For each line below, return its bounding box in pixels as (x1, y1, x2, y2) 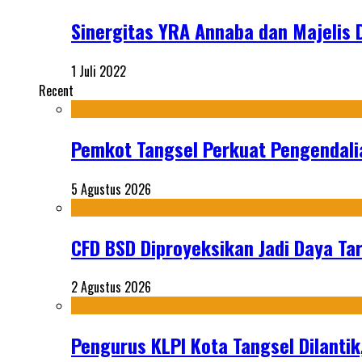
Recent (39, 80, 74, 100)
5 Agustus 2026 (71, 179, 151, 199)
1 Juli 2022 (71, 61, 126, 81)
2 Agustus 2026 (71, 277, 151, 297)
